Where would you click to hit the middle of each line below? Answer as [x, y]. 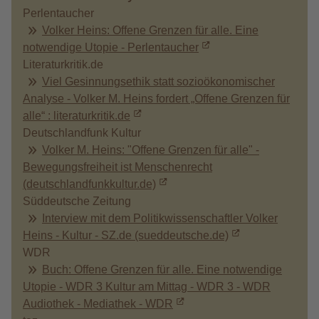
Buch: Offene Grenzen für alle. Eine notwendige [162, 270]
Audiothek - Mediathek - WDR [98, 304]
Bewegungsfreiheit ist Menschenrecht [117, 167]
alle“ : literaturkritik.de [77, 116]
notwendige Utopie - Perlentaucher [111, 47]
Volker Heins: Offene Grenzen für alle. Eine [150, 30]
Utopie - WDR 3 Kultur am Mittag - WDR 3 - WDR [147, 287]
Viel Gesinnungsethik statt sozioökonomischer [158, 82]
